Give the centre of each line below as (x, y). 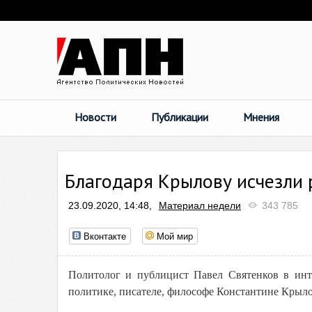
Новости (95, 117)
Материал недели (200, 205)
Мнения (261, 117)
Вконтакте (105, 236)
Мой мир (175, 236)
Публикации (180, 117)
